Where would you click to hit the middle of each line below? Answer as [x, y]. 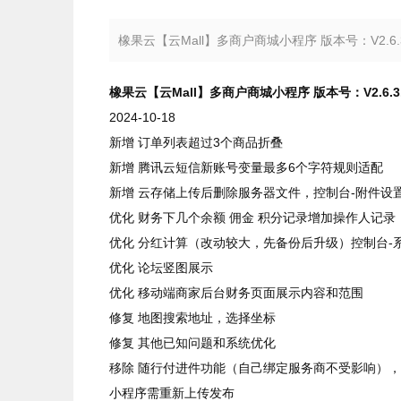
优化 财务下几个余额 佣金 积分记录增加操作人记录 [252, 218]
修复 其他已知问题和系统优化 [192, 343]
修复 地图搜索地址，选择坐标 [192, 318]
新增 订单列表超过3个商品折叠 [196, 142]
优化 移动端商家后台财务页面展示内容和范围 [236, 293]
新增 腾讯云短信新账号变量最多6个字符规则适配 [246, 167]
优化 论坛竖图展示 [161, 268]
